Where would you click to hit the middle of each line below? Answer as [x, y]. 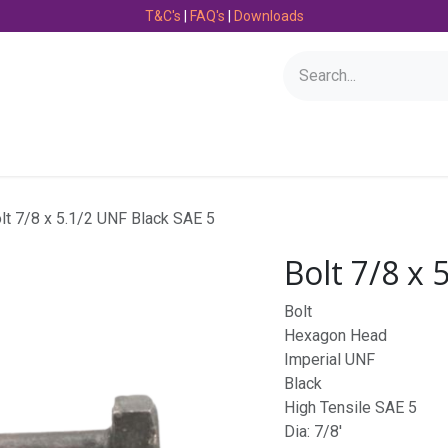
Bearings [43, 147]
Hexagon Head [335, 335]
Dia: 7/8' [313, 431]
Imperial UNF [329, 359]
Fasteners [389, 147]
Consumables [156, 147]
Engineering [278, 147]
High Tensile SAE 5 [350, 407]
